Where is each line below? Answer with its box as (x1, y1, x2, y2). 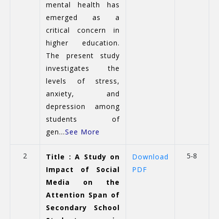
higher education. (46, 38, 120, 47)
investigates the (46, 64, 120, 73)
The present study (46, 51, 120, 60)
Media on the (46, 177, 120, 187)
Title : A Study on (46, 152, 120, 161)
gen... (46, 127, 65, 136)
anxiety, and (46, 89, 120, 98)
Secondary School (46, 203, 120, 212)
